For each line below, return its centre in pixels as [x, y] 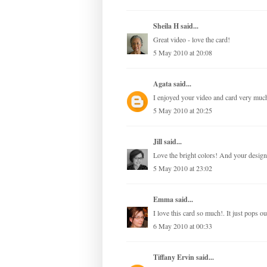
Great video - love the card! [192, 40]
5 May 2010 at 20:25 [183, 111]
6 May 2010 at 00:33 [183, 226]
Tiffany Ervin [174, 257]
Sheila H [166, 26]
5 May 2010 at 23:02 [183, 168]
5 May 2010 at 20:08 [183, 53]
